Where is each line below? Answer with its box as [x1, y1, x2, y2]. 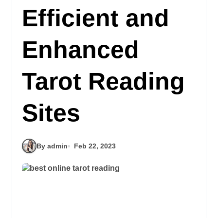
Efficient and [22, 4, 169, 32]
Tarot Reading [22, 68, 185, 95]
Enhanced [22, 36, 139, 63]
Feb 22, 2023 [74, 142, 116, 150]
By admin [36, 142, 68, 150]
